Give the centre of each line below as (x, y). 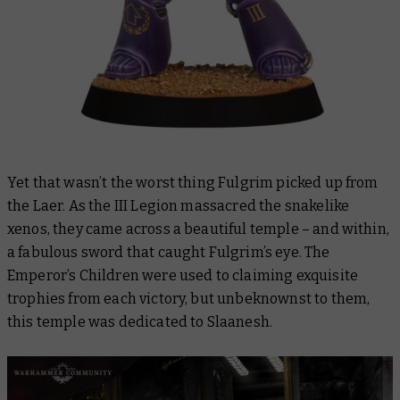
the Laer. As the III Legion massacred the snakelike (179, 205)
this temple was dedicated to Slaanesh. (140, 321)
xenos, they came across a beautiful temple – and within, (198, 229)
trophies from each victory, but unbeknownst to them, (189, 298)
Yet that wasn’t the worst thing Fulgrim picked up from (193, 182)
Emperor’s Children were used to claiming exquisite (183, 275)
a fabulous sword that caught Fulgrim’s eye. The (169, 252)
